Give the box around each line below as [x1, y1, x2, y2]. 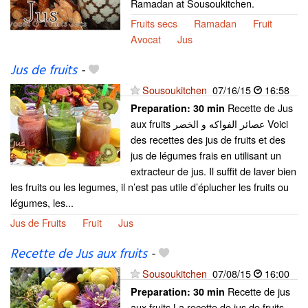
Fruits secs [131, 15, 177, 30]
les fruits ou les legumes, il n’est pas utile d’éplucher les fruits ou [10, 179, 289, 194]
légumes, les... [10, 195, 74, 210]
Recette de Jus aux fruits [10, 243, 147, 265]
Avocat [131, 31, 161, 46]
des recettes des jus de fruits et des [131, 131, 285, 146]
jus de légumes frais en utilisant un [131, 147, 281, 162]
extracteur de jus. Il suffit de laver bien [131, 163, 296, 178]
